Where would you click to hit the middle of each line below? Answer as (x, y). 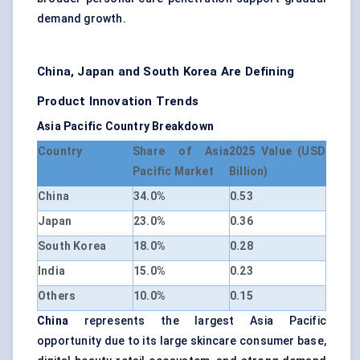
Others (57, 296)
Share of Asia (181, 151)
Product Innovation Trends (118, 102)
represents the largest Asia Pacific (197, 321)
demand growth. (82, 19)
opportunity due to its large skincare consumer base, (182, 341)
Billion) (249, 172)
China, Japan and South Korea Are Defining (166, 72)
